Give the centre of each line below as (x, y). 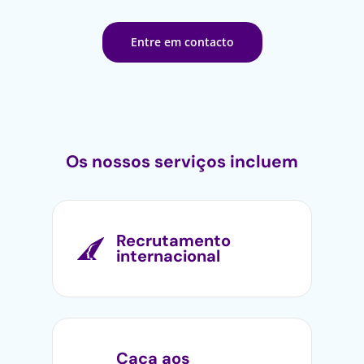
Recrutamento (173, 240)
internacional (168, 256)
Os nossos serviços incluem (182, 161)
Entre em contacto (182, 41)
